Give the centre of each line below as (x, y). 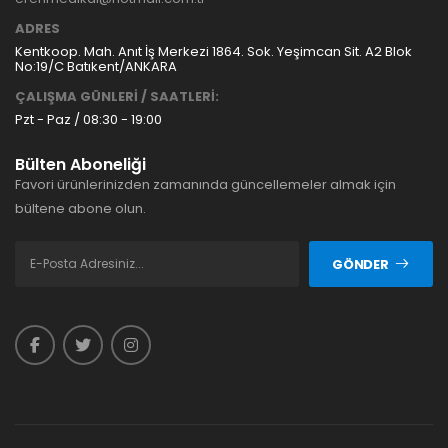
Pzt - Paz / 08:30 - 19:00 (88, 120)
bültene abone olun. (80, 209)
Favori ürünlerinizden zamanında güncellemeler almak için (205, 185)
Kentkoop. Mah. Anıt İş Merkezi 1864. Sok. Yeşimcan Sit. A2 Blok (213, 52)
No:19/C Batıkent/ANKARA (96, 67)
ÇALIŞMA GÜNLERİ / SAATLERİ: (117, 97)
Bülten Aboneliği (80, 165)
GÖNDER (360, 264)
